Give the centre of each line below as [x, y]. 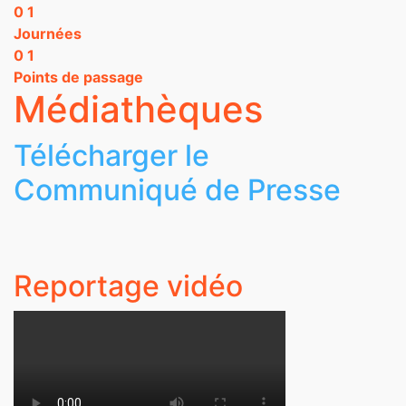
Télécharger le [111, 155]
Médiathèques [138, 109]
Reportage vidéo [132, 286]
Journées [48, 34]
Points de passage [78, 77]
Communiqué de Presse [177, 190]
